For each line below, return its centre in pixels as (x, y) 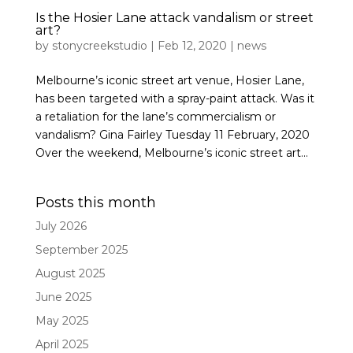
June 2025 (63, 297)
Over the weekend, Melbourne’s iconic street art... (171, 152)
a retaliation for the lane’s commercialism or (155, 116)
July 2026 (61, 226)
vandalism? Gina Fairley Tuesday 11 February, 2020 (172, 134)
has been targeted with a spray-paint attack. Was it (175, 98)
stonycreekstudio (99, 45)
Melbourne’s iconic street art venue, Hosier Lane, (169, 80)
